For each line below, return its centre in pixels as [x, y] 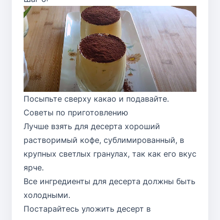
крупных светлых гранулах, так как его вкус [110, 154]
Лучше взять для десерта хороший [92, 126]
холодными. [47, 195]
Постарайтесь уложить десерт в [87, 209]
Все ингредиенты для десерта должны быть [110, 181]
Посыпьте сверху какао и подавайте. [96, 99]
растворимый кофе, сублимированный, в [104, 140]
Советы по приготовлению [76, 113]
